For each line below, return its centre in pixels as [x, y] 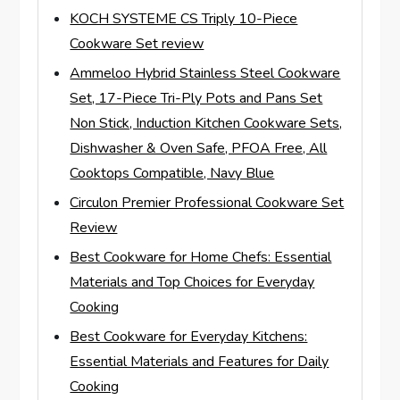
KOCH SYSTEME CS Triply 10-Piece [184, 18]
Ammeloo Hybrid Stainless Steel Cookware [205, 73]
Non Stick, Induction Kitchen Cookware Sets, [206, 123]
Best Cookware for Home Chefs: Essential [201, 257]
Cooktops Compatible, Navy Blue [172, 173]
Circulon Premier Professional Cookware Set [207, 202]
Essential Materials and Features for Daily [200, 361]
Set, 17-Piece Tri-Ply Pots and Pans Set [196, 98]
